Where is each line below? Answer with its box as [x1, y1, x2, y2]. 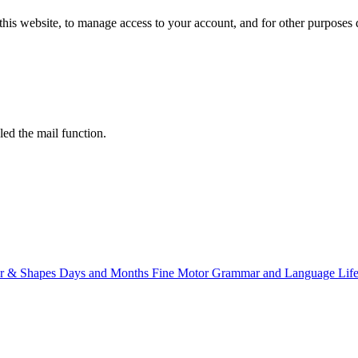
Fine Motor [152, 266, 209, 280]
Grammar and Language [212, 266, 335, 280]
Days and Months [59, 266, 149, 280]
